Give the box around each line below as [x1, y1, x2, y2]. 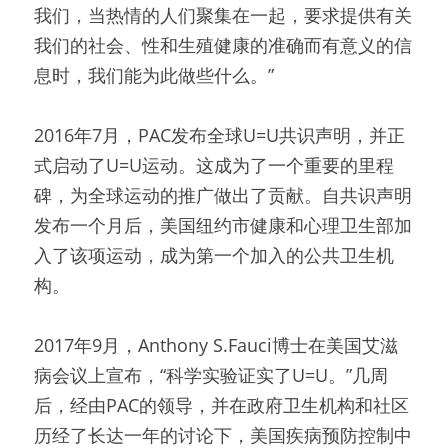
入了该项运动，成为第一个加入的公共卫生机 [34, 243, 394, 267]
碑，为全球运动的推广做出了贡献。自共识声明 [34, 183, 412, 207]
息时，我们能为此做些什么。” [34, 63, 274, 87]
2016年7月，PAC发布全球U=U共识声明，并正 [34, 123, 405, 147]
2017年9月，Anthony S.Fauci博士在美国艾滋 [34, 333, 398, 357]
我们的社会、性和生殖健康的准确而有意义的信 [34, 33, 412, 57]
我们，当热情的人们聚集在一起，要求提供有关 [34, 3, 412, 27]
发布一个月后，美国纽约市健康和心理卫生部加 [34, 213, 412, 237]
